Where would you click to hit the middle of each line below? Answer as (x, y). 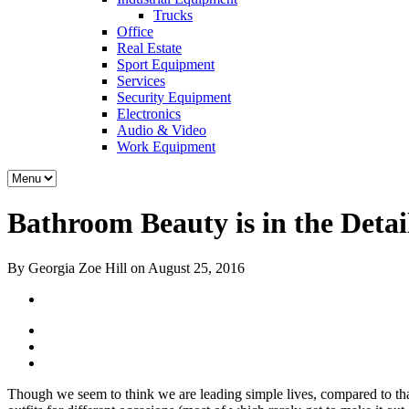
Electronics (149, 114)
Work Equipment (166, 147)
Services (141, 81)
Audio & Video (162, 130)
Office (135, 31)
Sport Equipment (166, 64)
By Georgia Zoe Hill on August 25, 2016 (126, 267)
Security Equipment (174, 97)
